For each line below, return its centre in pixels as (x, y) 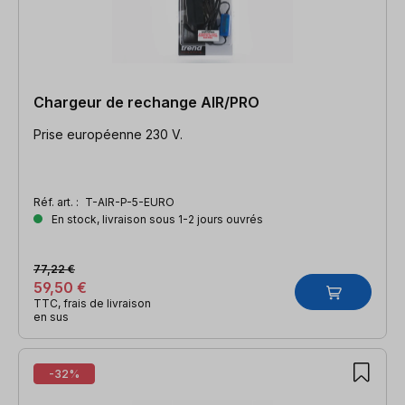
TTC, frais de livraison (92, 303)
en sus (51, 316)
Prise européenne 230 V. (108, 134)
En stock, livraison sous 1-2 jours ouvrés (156, 219)
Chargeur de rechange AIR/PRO (146, 102)
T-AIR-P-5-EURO (130, 202)
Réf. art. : (57, 202)
